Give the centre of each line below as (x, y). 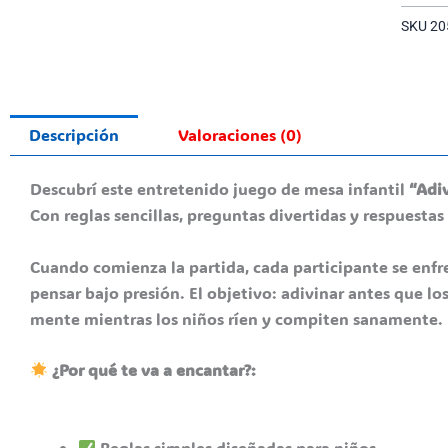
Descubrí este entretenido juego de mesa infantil (219, 189)
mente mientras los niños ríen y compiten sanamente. (236, 318)
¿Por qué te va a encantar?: (152, 370)
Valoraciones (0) (239, 135)
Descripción (74, 135)
